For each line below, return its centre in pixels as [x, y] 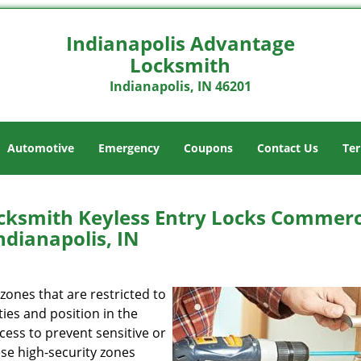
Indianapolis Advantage [180, 43]
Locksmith [180, 65]
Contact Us [288, 148]
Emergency [129, 148]
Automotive [41, 148]
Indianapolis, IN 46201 [180, 86]
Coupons [208, 148]
